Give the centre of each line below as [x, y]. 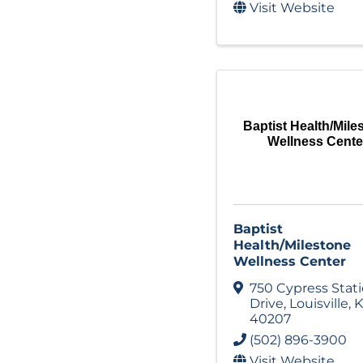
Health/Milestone [292, 245]
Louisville [319, 303]
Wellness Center [290, 261]
